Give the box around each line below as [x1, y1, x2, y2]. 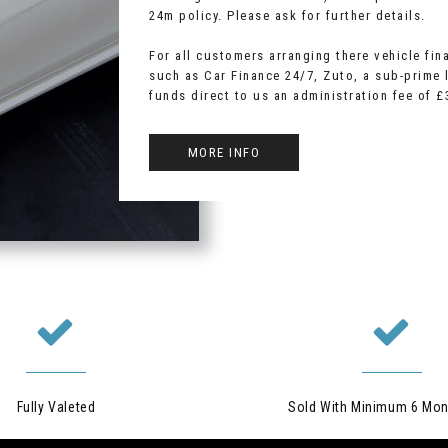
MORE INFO [187, 145, 261, 161]
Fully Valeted [16, 399, 96, 416]
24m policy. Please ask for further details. [149, 8, 426, 24]
